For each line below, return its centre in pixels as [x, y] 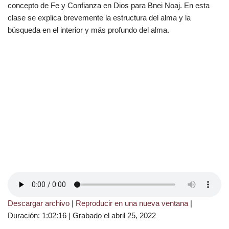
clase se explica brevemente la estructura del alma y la [99, 18]
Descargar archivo [39, 203]
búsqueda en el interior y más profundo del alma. [88, 30]
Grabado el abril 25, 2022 [114, 216]
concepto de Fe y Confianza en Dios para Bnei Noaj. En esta [109, 5]
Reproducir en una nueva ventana [132, 203]
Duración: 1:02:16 [37, 216]
